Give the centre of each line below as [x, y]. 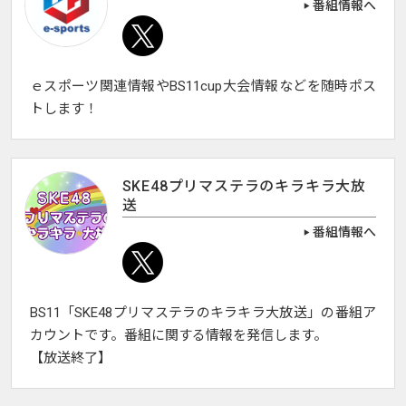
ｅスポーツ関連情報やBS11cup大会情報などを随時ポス [203, 87]
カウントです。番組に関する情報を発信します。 [178, 336]
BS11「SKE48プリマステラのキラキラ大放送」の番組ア [203, 313]
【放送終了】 [70, 358]
